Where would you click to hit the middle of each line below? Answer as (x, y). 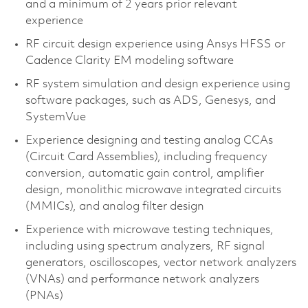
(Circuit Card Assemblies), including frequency (146, 157)
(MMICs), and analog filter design (114, 206)
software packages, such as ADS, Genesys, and (150, 100)
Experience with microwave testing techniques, (149, 230)
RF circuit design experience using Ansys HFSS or (155, 44)
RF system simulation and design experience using (157, 84)
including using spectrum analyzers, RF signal (145, 246)
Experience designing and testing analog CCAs (149, 140)
